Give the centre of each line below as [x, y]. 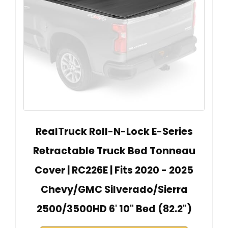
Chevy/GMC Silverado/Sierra [114, 189]
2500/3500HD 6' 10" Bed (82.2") [114, 209]
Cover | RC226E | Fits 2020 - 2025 [114, 170]
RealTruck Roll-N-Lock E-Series [114, 131]
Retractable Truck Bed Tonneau [114, 151]
